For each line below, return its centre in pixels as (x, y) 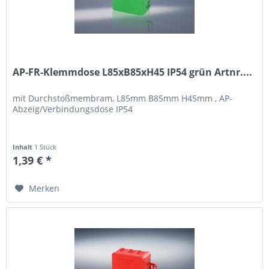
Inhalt (24, 147)
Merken (44, 188)
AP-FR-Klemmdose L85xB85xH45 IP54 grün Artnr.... (133, 72)
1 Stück (46, 147)
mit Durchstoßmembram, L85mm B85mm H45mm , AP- (123, 98)
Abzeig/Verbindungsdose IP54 (73, 109)
